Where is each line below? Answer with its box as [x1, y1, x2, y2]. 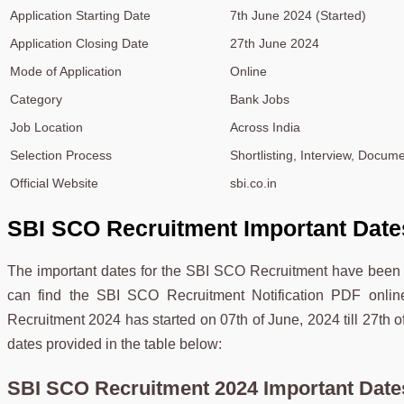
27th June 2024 [230, 35, 319, 50]
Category [10, 91, 62, 106]
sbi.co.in [230, 175, 277, 190]
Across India [230, 119, 300, 134]
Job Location [10, 119, 83, 134]
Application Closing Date [10, 35, 149, 50]
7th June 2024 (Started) [230, 7, 366, 23]
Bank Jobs [230, 91, 289, 106]
